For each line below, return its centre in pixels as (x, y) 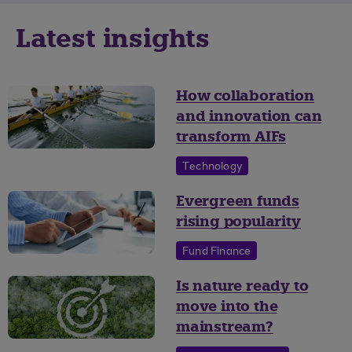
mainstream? (225, 327)
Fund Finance (217, 253)
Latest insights (113, 39)
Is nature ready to (242, 286)
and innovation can (249, 117)
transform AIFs (231, 137)
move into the (227, 307)
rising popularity (238, 222)
